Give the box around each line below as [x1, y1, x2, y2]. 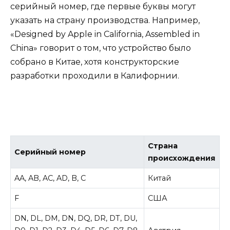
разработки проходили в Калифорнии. [10, 70, 179, 81]
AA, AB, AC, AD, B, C [14, 173, 86, 183]
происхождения [148, 153, 216, 163]
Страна [148, 141, 178, 150]
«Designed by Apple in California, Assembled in [10, 29, 200, 39]
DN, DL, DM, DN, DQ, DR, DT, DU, [14, 213, 138, 223]
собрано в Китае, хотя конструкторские [10, 56, 179, 67]
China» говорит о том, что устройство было [10, 43, 191, 53]
